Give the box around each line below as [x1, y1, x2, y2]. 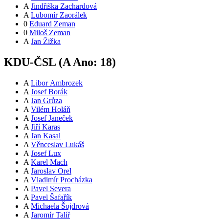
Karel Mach [31, 158, 67, 167]
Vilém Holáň [31, 105, 70, 114]
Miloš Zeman [29, 28, 70, 37]
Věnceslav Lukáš [31, 140, 84, 149]
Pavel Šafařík [31, 193, 72, 202]
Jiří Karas [31, 123, 60, 131]
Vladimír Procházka [31, 175, 92, 184]
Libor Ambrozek [31, 79, 83, 88]
